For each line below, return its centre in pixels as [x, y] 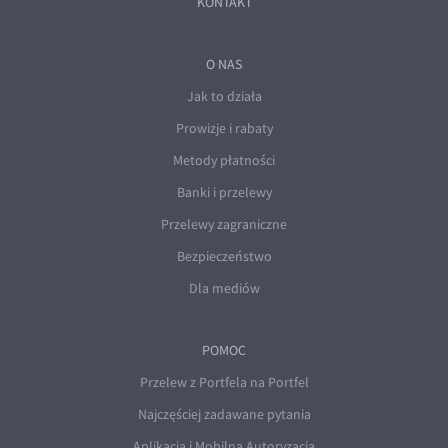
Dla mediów [224, 288]
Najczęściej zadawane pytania [224, 414]
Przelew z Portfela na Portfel [224, 382]
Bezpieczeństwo [224, 256]
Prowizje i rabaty [224, 128]
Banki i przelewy [224, 192]
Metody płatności [224, 160]
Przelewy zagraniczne [224, 224]
